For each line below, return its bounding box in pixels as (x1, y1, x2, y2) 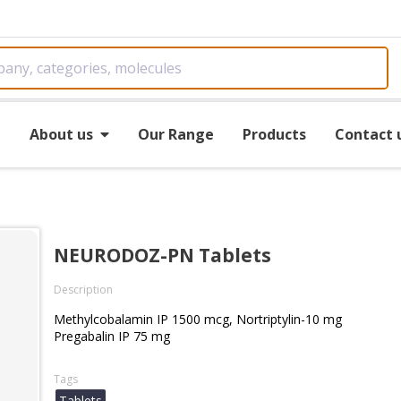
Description (54, 282, 113, 297)
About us (29, 124, 93, 144)
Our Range (137, 124, 214, 144)
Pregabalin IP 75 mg (54, 328, 170, 345)
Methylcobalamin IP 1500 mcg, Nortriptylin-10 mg (54, 311, 342, 328)
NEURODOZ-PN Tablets (54, 243, 271, 268)
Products (242, 124, 306, 144)
